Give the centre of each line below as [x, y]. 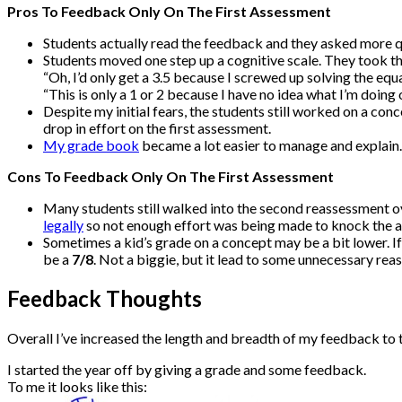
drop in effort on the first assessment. [157, 128]
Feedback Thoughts [105, 299]
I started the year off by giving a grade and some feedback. [187, 370]
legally [63, 225]
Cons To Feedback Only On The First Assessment [170, 177]
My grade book [91, 145]
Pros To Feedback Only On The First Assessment [169, 12]
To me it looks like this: [77, 387]
